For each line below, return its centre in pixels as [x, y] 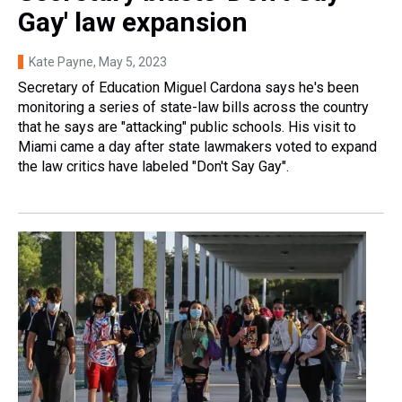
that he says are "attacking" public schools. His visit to [187, 127]
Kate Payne [61, 61]
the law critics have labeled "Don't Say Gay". [153, 166]
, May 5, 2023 [130, 61]
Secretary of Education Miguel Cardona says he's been [188, 87]
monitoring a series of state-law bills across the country [193, 107]
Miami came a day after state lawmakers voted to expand [197, 146]
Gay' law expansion [133, 22]
